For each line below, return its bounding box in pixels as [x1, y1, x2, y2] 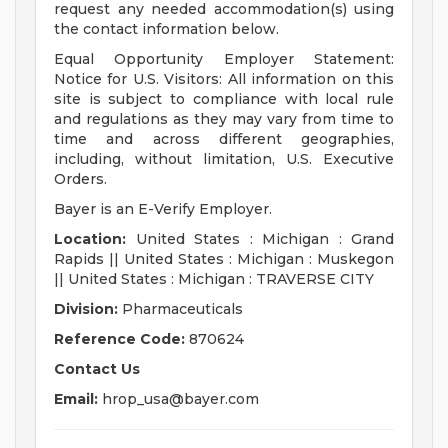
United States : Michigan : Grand [126, 230, 394, 249]
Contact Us [54, 360, 140, 379]
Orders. [54, 170, 107, 189]
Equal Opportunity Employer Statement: [54, 50, 394, 69]
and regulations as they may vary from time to [54, 110, 394, 129]
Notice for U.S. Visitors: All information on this [54, 70, 394, 89]
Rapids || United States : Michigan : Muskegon [54, 250, 394, 269]
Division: [54, 300, 118, 319]
